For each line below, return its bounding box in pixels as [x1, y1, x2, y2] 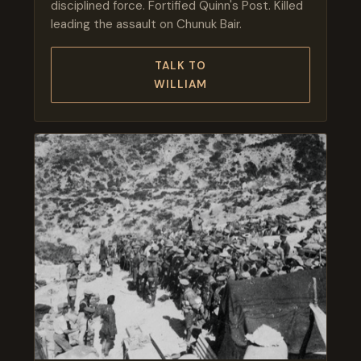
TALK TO [154, 58, 207, 73]
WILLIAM [153, 77, 208, 91]
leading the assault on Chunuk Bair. [51, 15, 242, 32]
